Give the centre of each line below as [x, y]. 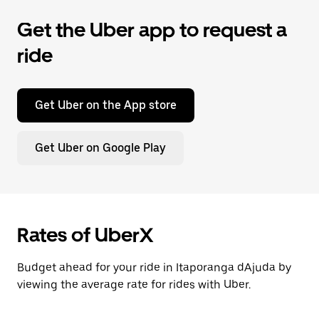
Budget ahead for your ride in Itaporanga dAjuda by [154, 267]
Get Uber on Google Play [100, 148]
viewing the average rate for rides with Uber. [134, 284]
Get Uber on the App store [106, 105]
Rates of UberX [85, 235]
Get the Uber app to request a [152, 30]
